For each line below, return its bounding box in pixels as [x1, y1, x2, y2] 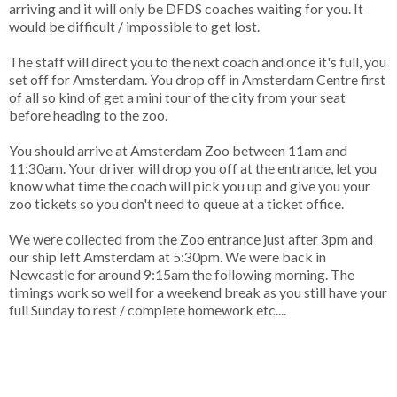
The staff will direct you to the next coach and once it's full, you [9, 52, 386, 70]
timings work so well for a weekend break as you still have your [9, 283, 387, 300]
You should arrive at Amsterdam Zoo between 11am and [9, 141, 347, 159]
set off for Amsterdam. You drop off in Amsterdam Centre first [9, 70, 385, 88]
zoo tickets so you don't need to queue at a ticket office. [9, 194, 346, 212]
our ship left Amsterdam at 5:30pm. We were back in [9, 247, 326, 265]
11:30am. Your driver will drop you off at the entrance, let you [9, 159, 377, 176]
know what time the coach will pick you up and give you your [9, 176, 370, 194]
